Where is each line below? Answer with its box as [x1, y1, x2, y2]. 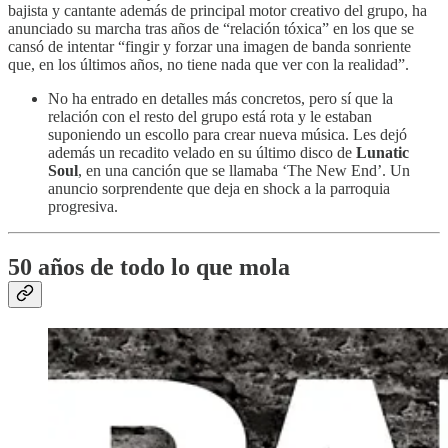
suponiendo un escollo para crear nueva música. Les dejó [48, 126, 407, 144]
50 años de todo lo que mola [8, 254, 290, 281]
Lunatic [356, 144, 409, 162]
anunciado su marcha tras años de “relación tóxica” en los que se [8, 20, 414, 38]
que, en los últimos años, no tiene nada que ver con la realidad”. [8, 56, 409, 74]
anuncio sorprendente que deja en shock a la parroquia [48, 180, 390, 198]
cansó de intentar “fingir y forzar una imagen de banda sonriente [8, 38, 411, 56]
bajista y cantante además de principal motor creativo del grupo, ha [8, 2, 427, 20]
